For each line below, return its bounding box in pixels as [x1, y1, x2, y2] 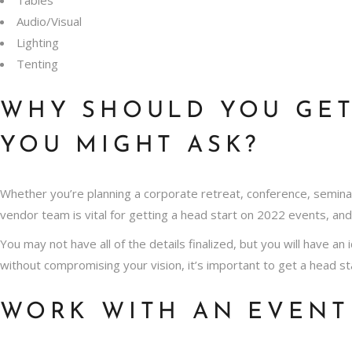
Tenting [16, 55, 58, 71]
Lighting [16, 34, 59, 50]
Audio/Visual [16, 13, 82, 29]
